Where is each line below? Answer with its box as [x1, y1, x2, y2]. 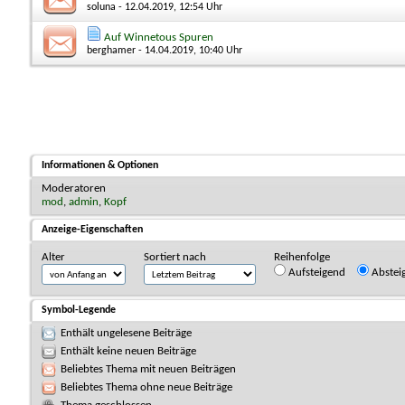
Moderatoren [42, 182, 106, 194]
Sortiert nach [144, 250, 206, 263]
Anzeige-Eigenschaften [42, 223, 143, 235]
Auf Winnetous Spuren [104, 31, 213, 43]
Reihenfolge [274, 250, 330, 263]
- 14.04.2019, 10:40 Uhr [136, 44, 242, 56]
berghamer [87, 44, 136, 56]
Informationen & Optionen [42, 159, 158, 171]
